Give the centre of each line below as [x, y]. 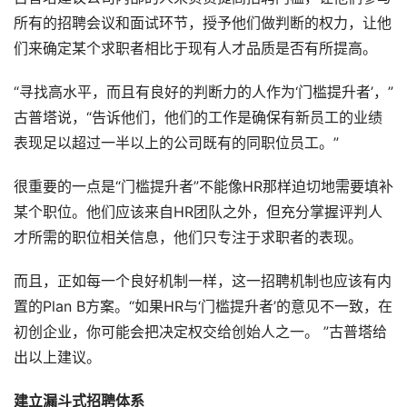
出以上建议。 [57, 358]
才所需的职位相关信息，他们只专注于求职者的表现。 [188, 238]
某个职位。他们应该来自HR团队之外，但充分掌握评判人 [198, 213]
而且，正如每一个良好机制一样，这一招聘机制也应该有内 [203, 282]
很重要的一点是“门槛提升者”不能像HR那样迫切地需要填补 [203, 187]
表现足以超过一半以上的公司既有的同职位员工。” [176, 144]
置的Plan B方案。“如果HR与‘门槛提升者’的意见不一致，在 [203, 307]
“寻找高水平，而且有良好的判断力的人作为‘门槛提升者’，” [203, 93]
